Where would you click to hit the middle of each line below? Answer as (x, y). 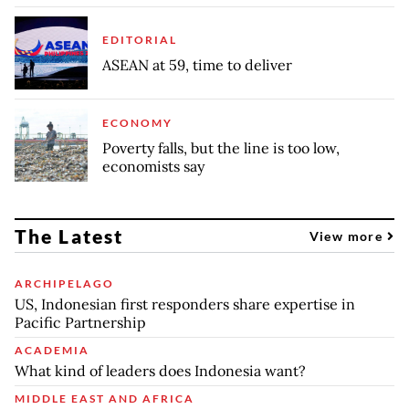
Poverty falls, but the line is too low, (221, 147)
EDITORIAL (140, 39)
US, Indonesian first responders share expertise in (185, 304)
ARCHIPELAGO (64, 283)
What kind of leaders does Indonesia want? (160, 370)
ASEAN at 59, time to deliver (197, 64)
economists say (153, 166)
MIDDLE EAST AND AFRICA (105, 398)
